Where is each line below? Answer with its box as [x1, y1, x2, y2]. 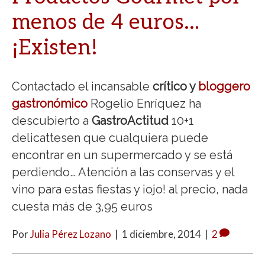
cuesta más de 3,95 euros [12, 199, 153, 214]
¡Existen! [12, 34, 98, 61]
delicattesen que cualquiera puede [12, 130, 208, 145]
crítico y [153, 79, 198, 93]
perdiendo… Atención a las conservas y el [12, 164, 234, 179]
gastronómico [12, 96, 88, 111]
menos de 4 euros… [12, 9, 199, 35]
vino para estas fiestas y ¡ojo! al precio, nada [12, 182, 248, 196]
